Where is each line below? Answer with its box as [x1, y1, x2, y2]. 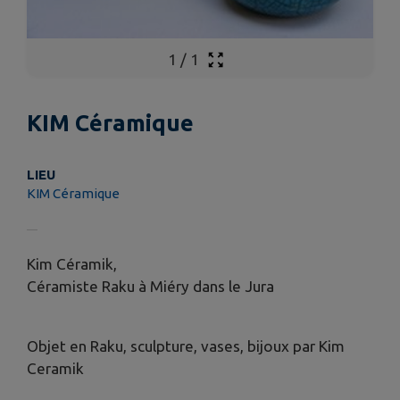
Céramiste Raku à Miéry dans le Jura [27, 277, 274, 295]
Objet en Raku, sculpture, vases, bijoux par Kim [27, 337, 345, 354]
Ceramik [27, 359, 84, 377]
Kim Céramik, [27, 254, 117, 272]
